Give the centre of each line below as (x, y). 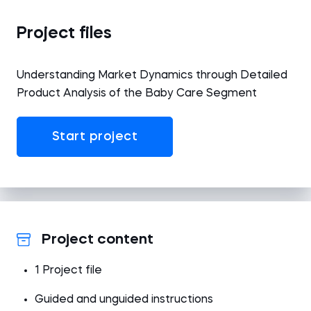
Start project (95, 137)
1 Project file (68, 271)
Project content (98, 240)
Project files (64, 34)
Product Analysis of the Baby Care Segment (137, 94)
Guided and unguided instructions (124, 300)
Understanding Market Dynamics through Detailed (152, 76)
